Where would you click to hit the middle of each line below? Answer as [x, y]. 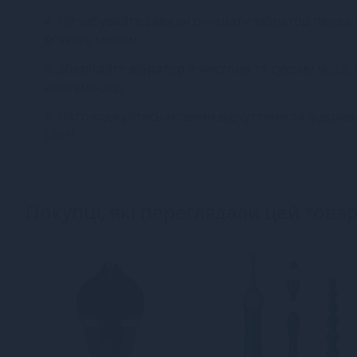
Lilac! [59, 135]
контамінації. [85, 87]
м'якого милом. [93, 39]
